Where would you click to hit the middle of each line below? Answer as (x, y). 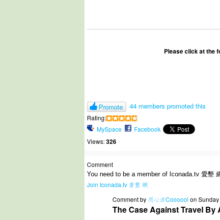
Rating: (96, 118)
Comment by (130, 199)
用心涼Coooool (168, 199)
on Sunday (204, 199)
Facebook (147, 129)
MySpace (109, 129)
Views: (96, 141)
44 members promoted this (168, 106)
